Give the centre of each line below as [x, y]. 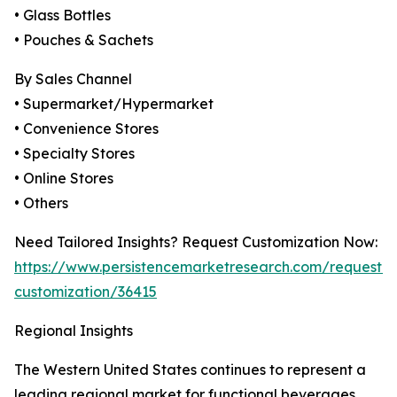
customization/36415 [86, 292]
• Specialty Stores [74, 154]
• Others [41, 203]
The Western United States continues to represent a [190, 370]
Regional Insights [74, 331]
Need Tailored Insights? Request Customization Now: [196, 242]
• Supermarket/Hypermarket [114, 104]
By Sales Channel [73, 79]
